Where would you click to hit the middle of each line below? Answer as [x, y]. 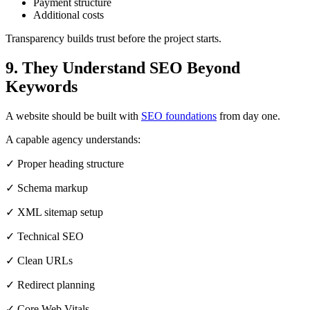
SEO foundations [179, 116]
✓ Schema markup [47, 188]
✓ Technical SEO [45, 236]
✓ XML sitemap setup [54, 212]
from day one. [248, 116]
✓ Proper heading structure [65, 163]
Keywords [42, 86]
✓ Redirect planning [50, 284]
